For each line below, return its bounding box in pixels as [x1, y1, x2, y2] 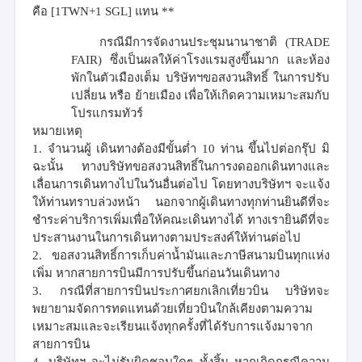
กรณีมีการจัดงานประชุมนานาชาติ [99, 35, 286, 48]
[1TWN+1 [51, 4, 102, 18]
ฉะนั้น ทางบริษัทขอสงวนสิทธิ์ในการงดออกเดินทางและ [32, 159, 330, 173]
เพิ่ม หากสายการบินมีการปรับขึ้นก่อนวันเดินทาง [32, 266, 280, 280]
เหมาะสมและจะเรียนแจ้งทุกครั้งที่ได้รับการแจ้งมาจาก [32, 319, 313, 333]
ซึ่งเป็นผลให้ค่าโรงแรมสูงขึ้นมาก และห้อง [110, 53, 330, 66]
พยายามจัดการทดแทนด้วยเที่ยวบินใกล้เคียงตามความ [32, 301, 313, 315]
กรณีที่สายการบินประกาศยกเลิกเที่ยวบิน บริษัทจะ [59, 284, 330, 297]
